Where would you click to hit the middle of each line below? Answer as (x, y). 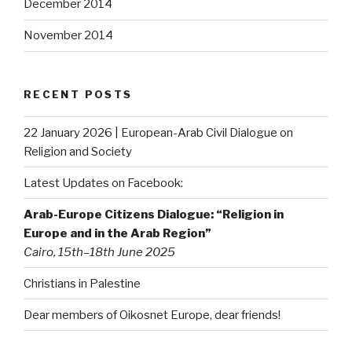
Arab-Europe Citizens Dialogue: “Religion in (154, 214)
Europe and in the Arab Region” (117, 233)
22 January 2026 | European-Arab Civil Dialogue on (158, 132)
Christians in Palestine (82, 283)
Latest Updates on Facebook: (103, 183)
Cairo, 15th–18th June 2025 (99, 252)
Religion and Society (78, 151)
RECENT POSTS (78, 94)
